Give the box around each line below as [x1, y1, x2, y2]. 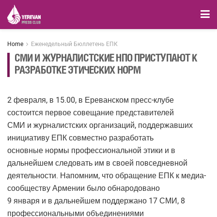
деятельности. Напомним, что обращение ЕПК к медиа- [7, 171, 206, 180]
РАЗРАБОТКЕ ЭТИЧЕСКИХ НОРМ [15, 66, 140, 76]
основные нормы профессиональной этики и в [7, 146, 175, 155]
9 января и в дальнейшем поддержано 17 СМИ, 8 [7, 196, 185, 205]
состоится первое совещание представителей [7, 108, 174, 117]
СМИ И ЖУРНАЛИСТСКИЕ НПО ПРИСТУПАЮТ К [15, 54, 198, 63]
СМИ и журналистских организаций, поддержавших [7, 121, 193, 130]
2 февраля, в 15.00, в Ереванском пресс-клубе [7, 95, 174, 105]
